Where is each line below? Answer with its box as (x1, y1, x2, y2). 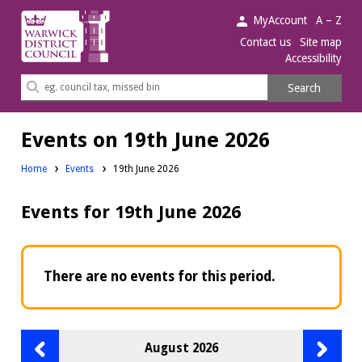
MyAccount (253, 13, 308, 27)
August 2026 (144, 341, 218, 356)
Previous (39, 331, 88, 347)
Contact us (240, 36, 292, 49)
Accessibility (284, 51, 342, 65)
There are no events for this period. (44, 268, 276, 285)
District (19, 32, 62, 47)
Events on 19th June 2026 (20, 127, 270, 152)
